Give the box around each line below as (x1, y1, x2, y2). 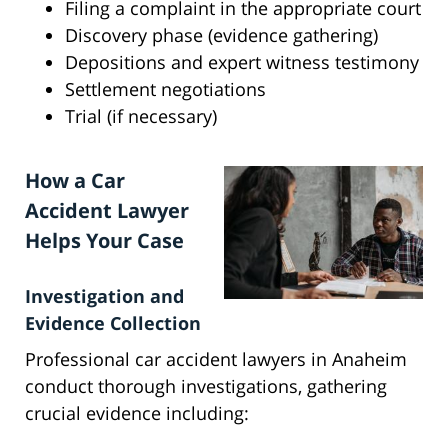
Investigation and (25, 284, 184, 309)
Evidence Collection (25, 311, 201, 336)
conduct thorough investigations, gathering (25, 374, 387, 399)
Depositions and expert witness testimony (65, 50, 419, 75)
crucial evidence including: (25, 401, 249, 426)
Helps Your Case (25, 227, 184, 255)
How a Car (25, 167, 125, 195)
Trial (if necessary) (65, 104, 217, 129)
